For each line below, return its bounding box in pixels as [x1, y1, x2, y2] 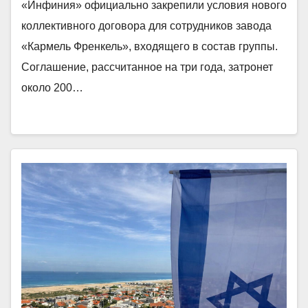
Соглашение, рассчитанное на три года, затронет [21, 61, 273, 73]
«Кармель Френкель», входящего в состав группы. [21, 41, 278, 52]
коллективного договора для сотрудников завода [21, 20, 272, 32]
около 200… [21, 82, 83, 93]
